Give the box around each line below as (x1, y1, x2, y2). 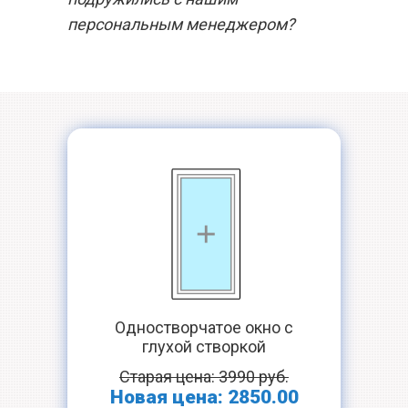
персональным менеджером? (67, 15, 295, 34)
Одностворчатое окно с (115, 318, 293, 337)
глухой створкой (142, 337, 266, 356)
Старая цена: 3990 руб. (119, 367, 289, 386)
